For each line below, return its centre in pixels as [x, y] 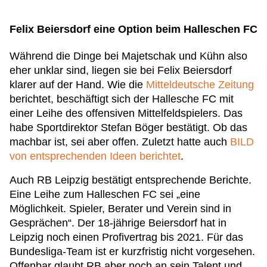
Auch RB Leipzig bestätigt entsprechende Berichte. [131, 180]
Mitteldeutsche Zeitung [200, 85]
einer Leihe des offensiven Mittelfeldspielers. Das [126, 113]
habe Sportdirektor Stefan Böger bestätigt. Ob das [128, 128]
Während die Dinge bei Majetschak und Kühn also [128, 56]
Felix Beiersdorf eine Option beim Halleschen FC [133, 29]
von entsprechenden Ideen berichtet [95, 156]
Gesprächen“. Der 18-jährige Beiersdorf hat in [118, 223]
